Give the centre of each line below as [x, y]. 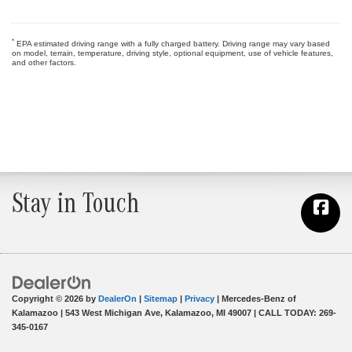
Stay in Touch [75, 208]
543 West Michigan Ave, [113, 312]
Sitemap [161, 298]
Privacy [200, 298]
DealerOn [117, 298]
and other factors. [44, 63]
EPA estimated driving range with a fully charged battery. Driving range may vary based [172, 44]
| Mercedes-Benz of [255, 298]
